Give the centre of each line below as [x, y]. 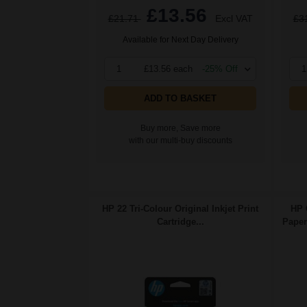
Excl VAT [234, 19]
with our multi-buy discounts [180, 141]
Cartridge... [180, 222]
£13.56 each [168, 69]
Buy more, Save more [180, 128]
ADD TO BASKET [180, 99]
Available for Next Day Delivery [180, 40]
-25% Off [220, 69]
